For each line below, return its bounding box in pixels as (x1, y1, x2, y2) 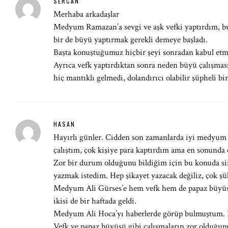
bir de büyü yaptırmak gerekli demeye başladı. (53, 34, 208, 45)
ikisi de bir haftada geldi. (53, 195, 136, 207)
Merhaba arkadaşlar (53, 9, 119, 20)
